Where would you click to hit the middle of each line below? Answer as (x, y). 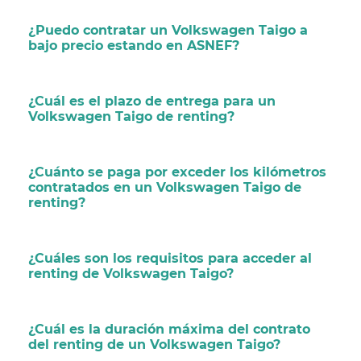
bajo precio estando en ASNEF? (134, 45)
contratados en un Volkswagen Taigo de (165, 187)
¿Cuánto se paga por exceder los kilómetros (177, 172)
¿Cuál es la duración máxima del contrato (169, 329)
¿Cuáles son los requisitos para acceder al (170, 258)
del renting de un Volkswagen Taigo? (154, 344)
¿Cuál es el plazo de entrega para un (152, 101)
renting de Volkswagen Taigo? (131, 273)
